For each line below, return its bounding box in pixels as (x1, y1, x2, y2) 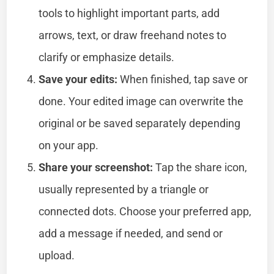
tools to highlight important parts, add (39, 6, 220, 20)
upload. (39, 248, 75, 262)
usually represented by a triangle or (39, 182, 209, 196)
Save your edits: (39, 72, 118, 86)
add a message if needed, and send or (39, 226, 223, 240)
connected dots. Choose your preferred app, (39, 204, 252, 218)
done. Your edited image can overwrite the (39, 94, 244, 108)
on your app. (39, 138, 99, 152)
